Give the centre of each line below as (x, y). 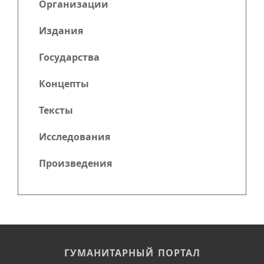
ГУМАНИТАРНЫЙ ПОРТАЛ (132, 253)
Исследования (75, 137)
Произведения (75, 163)
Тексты (56, 110)
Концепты (64, 84)
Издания (61, 31)
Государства (69, 57)
